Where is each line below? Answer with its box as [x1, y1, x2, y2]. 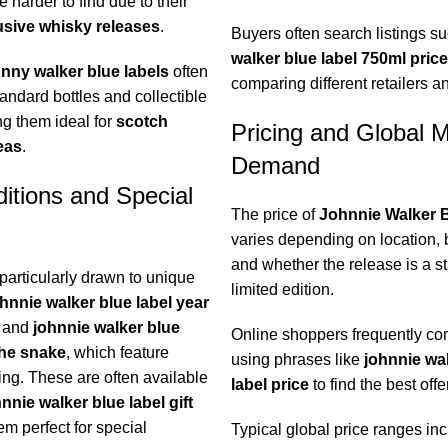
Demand [230, 152, 320, 180]
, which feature [65, 344, 169, 362]
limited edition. [230, 281, 334, 299]
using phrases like [230, 351, 364, 369]
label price [230, 376, 309, 394]
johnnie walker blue [32, 319, 180, 337]
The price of [230, 206, 319, 224]
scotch [115, 113, 168, 131]
